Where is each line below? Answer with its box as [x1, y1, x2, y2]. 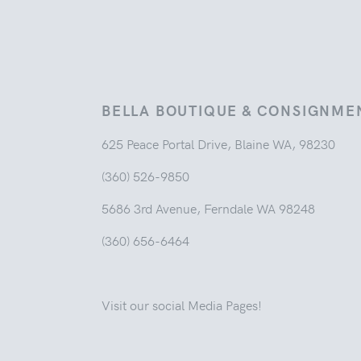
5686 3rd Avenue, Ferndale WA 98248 [102, 198, 315, 217]
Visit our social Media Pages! [102, 295, 262, 313]
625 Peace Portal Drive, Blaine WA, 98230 [102, 134, 335, 152]
